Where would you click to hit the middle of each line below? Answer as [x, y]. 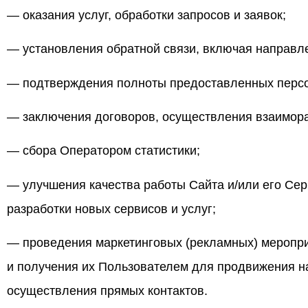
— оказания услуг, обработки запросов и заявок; [146, 15]
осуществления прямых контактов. [107, 291]
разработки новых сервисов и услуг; [111, 209]
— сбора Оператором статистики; [103, 151]
